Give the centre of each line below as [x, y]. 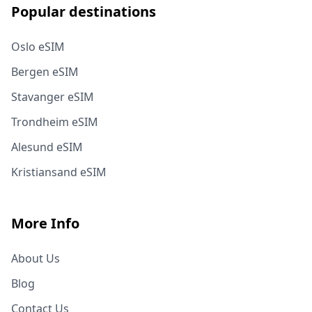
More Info [45, 223]
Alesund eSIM [47, 147]
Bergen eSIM [45, 71]
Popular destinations [84, 11]
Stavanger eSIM [53, 96]
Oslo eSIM [38, 46]
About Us [36, 258]
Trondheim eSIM [55, 122]
